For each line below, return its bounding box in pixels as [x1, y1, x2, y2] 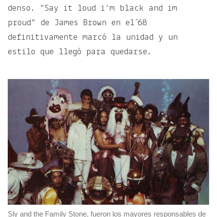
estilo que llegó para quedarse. [8, 47, 152, 57]
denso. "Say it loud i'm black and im [8, 3, 177, 13]
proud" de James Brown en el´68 [8, 18, 147, 28]
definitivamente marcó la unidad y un [8, 32, 178, 42]
